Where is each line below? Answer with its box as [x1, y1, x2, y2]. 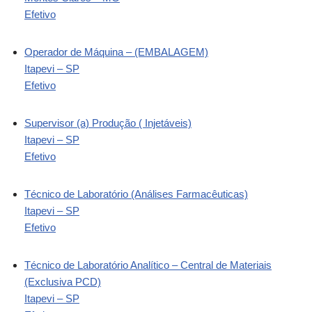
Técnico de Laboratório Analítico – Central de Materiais [24, 258, 272, 271]
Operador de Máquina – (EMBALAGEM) [24, 45, 208, 58]
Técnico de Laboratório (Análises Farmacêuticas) [24, 187, 248, 200]
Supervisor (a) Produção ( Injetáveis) [24, 116, 192, 129]
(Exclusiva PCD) [24, 275, 101, 288]
